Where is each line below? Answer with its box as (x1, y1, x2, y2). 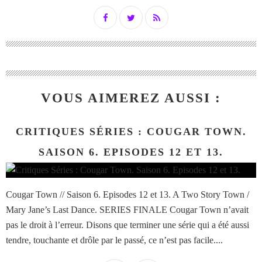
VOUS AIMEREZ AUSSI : (41, 91, 221, 106)
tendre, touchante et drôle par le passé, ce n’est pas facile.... (6, 235, 223, 246)
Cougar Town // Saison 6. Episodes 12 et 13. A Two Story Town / (6, 189, 249, 200)
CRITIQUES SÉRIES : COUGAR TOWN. (15, 126, 247, 138)
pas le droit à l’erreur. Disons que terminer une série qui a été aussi (6, 220, 249, 230)
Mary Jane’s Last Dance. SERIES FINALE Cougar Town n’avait (6, 205, 249, 215)
